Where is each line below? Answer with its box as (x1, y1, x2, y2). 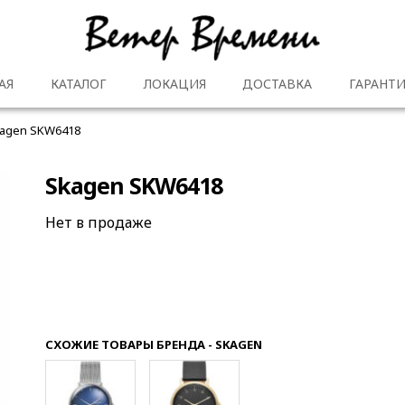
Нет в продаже (45, 212, 153, 232)
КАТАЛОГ (50, 75, 107, 92)
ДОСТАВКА (242, 75, 313, 92)
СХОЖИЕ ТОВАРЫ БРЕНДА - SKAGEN (45, 335, 263, 353)
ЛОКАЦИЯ (143, 75, 206, 92)
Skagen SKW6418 (45, 170, 223, 201)
